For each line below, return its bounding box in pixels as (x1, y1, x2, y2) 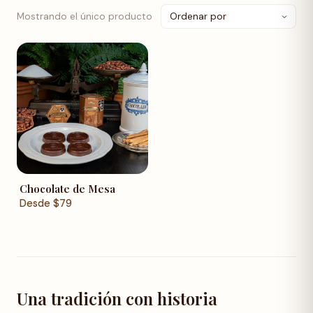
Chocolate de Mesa (20, 181, 115, 196)
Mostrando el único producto (17, 10, 152, 22)
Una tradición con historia (17, 286, 217, 310)
